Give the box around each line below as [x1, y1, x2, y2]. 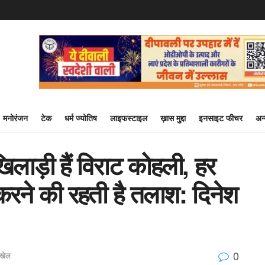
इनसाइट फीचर [199, 112, 243, 124]
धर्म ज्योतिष [64, 112, 97, 124]
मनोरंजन [3, 112, 28, 124]
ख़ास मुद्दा [160, 112, 186, 124]
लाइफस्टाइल [110, 112, 147, 124]
